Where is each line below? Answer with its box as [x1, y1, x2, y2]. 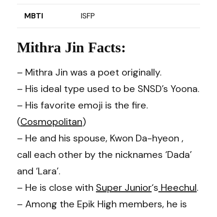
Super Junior [96, 181, 152, 194]
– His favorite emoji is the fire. [17, 98, 148, 111]
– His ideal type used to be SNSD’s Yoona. [17, 82, 200, 95]
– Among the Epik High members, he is [17, 197, 187, 210]
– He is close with [17, 181, 96, 194]
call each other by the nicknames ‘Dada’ [17, 148, 192, 161]
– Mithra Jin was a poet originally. [17, 65, 162, 78]
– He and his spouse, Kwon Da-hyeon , [17, 131, 184, 144]
